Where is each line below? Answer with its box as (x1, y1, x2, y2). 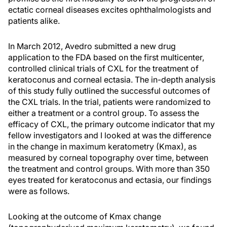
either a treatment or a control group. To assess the (8, 108, 199, 118)
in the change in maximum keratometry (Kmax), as (8, 141, 197, 152)
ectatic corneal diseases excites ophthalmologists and (8, 5, 211, 15)
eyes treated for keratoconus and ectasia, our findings (8, 175, 211, 185)
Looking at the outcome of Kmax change (8, 211, 161, 221)
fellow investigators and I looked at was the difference (8, 130, 211, 140)
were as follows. (8, 186, 69, 196)
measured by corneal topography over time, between (8, 153, 208, 163)
